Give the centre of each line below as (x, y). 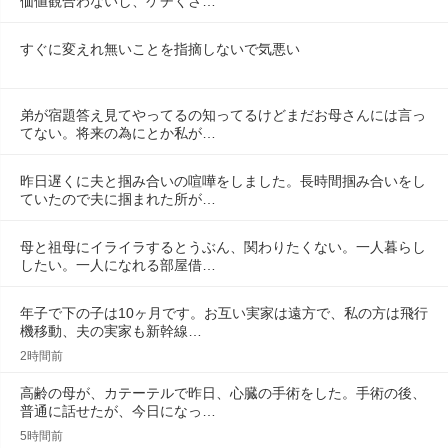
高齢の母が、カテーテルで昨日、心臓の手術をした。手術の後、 (223, 393)
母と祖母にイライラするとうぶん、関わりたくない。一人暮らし (223, 247)
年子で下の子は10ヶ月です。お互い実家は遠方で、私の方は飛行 (224, 313)
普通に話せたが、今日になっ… (118, 411)
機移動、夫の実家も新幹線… (111, 331)
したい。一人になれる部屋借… (118, 265)
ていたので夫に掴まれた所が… (118, 199)
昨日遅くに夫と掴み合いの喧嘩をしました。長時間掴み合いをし (223, 181)
